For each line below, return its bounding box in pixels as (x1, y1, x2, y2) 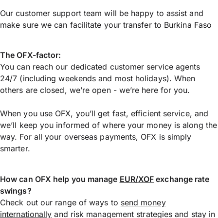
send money (120, 197, 166, 207)
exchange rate (154, 174, 210, 184)
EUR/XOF (119, 174, 154, 184)
